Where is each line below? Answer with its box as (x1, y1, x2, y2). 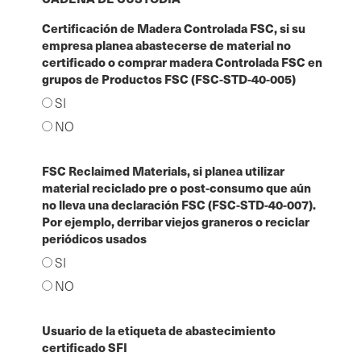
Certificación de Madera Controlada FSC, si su (42, 19, 305, 36)
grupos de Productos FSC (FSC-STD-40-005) (42, 69, 296, 87)
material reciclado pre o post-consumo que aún (42, 178, 311, 196)
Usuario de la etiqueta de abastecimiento (42, 321, 276, 338)
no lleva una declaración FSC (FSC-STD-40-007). (42, 195, 316, 213)
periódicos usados (42, 229, 147, 247)
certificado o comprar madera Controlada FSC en (42, 52, 322, 70)
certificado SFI (42, 338, 127, 355)
